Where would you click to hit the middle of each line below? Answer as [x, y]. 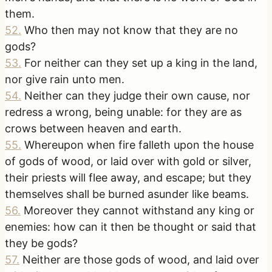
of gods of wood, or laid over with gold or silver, [128, 161]
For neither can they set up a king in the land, [141, 63]
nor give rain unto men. [65, 79]
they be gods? [41, 243]
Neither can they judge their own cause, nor [137, 95]
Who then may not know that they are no [131, 30]
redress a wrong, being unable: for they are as [123, 112]
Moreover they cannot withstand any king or [139, 210]
